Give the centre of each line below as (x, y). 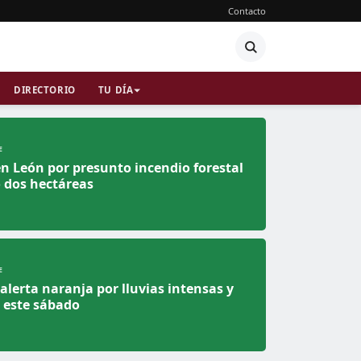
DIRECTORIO (45, 90)
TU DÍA (116, 90)
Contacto (247, 11)
